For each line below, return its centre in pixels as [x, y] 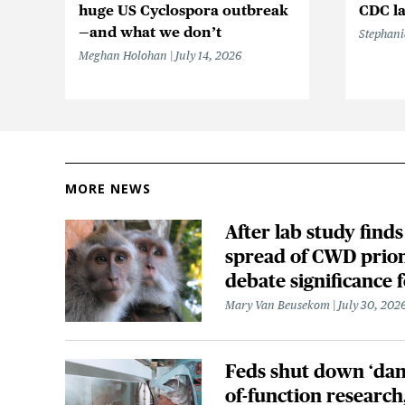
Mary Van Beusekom [277, 305]
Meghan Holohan [123, 55]
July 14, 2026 [208, 55]
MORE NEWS [108, 188]
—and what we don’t [150, 32]
